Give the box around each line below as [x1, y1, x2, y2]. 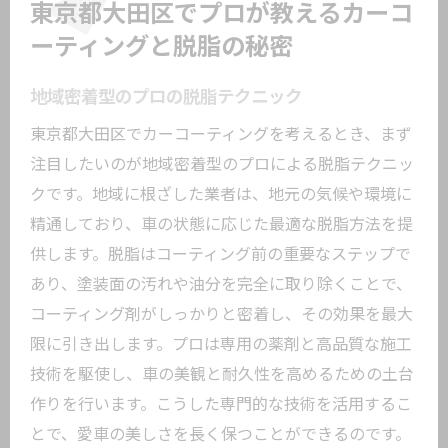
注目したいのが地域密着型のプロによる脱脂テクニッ [30, 155, 414, 174]
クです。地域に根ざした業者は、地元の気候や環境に [30, 185, 412, 204]
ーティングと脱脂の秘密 [30, 33, 293, 61]
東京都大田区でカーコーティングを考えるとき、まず [30, 125, 412, 144]
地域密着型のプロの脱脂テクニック [30, 87, 302, 107]
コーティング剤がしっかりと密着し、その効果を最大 [30, 305, 413, 324]
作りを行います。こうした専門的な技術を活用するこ [30, 395, 412, 414]
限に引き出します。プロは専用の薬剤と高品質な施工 [30, 335, 412, 354]
